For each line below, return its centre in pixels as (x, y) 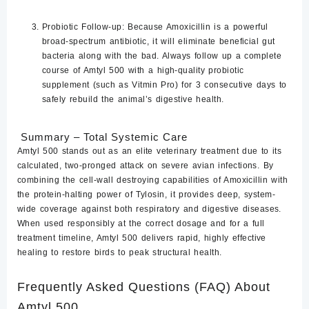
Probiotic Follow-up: (83, 27)
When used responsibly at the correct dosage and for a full (141, 224)
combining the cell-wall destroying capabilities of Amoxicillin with (153, 180)
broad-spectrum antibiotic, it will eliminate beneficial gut (159, 42)
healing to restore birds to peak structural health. (120, 253)
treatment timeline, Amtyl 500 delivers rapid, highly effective (142, 238)
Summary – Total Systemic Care (102, 137)
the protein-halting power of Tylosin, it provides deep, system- (147, 195)
